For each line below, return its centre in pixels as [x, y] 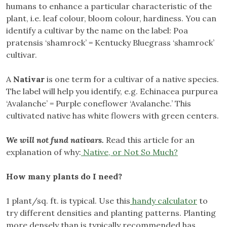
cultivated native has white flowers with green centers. [112, 116]
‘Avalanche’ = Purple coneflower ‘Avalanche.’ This [99, 104]
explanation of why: [44, 152]
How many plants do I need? [64, 177]
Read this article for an [149, 140]
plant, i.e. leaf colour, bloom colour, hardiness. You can [111, 18]
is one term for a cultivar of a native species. [132, 79]
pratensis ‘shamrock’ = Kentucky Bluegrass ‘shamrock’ [110, 43]
